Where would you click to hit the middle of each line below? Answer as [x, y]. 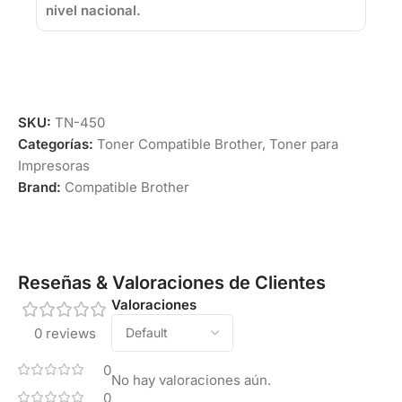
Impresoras [54, 166]
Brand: [41, 188]
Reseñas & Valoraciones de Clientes [172, 283]
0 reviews [65, 334]
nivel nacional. [93, 11]
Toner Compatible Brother [179, 144]
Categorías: [56, 144]
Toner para [304, 144]
